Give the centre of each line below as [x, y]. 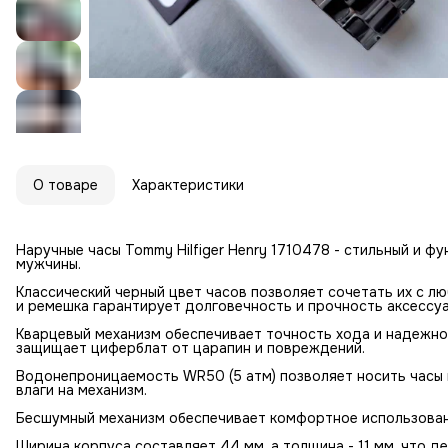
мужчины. [48, 264]
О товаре [65, 185]
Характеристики [188, 185]
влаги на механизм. [81, 390]
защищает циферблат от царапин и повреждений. [190, 348]
